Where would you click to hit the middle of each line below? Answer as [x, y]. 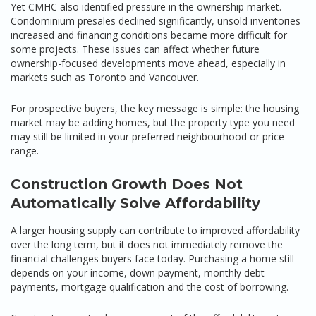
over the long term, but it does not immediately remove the [147, 244]
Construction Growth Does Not [127, 184]
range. [25, 151]
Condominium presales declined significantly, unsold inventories [156, 21]
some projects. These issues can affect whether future [135, 49]
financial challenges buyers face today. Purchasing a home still [152, 259]
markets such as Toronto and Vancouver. [105, 77]
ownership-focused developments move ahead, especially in [148, 63]
